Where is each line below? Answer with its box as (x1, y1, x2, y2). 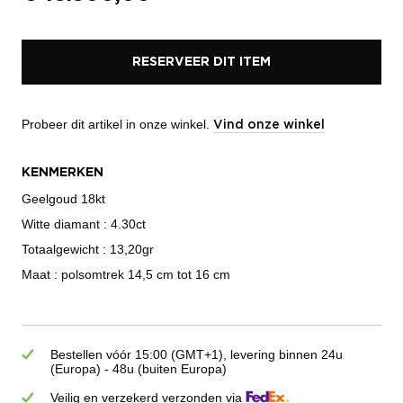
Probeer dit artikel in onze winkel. (22, 116, 213, 131)
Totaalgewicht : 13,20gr (22, 241, 154, 256)
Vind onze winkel (213, 118, 325, 131)
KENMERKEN (22, 166, 103, 179)
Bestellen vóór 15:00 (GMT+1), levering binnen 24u (50, 346, 343, 362)
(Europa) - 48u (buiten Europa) (50, 361, 227, 376)
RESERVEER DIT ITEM (132, 56, 271, 69)
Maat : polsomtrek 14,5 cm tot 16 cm (22, 266, 230, 282)
